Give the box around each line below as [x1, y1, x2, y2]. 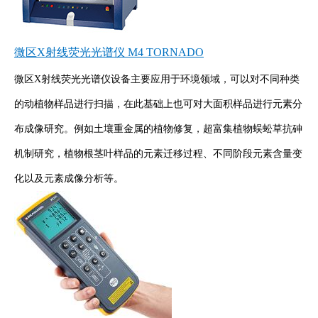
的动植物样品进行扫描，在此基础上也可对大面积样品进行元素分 [14, 98, 302, 109]
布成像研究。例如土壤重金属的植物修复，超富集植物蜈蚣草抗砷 [14, 123, 302, 134]
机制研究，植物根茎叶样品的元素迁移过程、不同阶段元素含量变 [14, 148, 302, 159]
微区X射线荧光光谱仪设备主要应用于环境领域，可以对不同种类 [14, 73, 300, 84]
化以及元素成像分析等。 [14, 172, 124, 184]
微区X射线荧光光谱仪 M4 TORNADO [14, 45, 204, 58]
